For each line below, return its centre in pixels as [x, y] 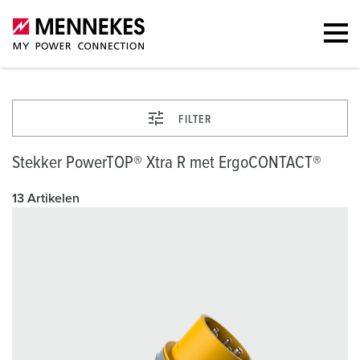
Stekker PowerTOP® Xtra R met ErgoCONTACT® [167, 163]
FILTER [195, 120]
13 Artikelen [46, 198]
